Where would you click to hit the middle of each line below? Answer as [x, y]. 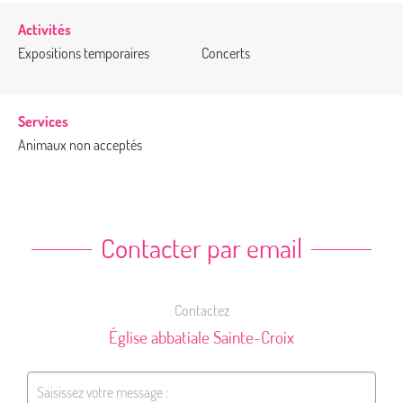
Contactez [201, 310]
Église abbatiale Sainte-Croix [201, 336]
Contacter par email [201, 247]
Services [43, 121]
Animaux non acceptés [80, 144]
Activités [45, 29]
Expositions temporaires [84, 53]
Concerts [226, 53]
